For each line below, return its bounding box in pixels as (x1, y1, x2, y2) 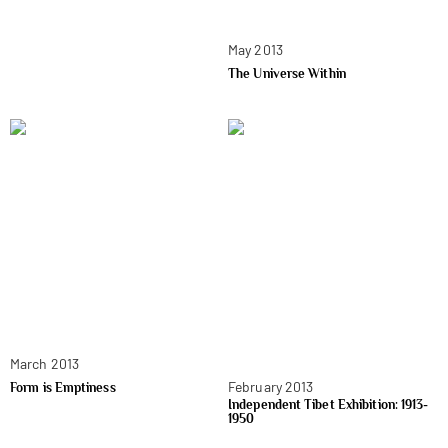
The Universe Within (228, 65, 346, 81)
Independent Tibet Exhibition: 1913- (228, 396, 429, 412)
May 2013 (228, 40, 283, 58)
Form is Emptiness (10, 379, 116, 395)
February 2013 (228, 377, 314, 395)
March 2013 (10, 354, 79, 372)
